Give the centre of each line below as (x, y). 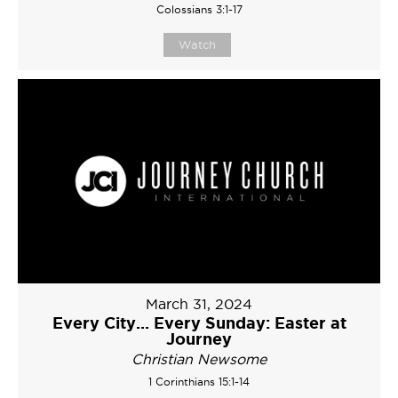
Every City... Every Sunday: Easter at (199, 322)
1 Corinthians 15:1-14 (199, 381)
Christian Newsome (199, 358)
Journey (199, 338)
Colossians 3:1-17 (199, 9)
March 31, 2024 (199, 303)
